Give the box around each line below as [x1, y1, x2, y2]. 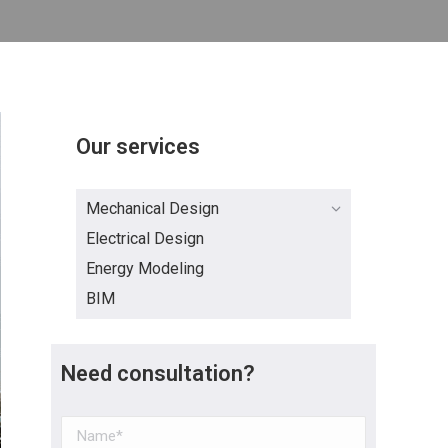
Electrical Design [86, 229, 204, 248]
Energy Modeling [86, 259, 204, 278]
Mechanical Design [86, 199, 219, 218]
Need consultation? [61, 361, 255, 386]
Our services [76, 134, 200, 159]
